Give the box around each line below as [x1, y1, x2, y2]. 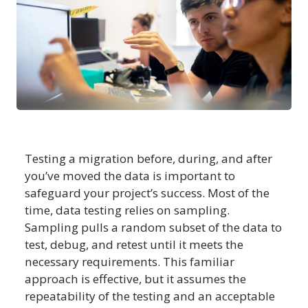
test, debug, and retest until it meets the [25, 236, 243, 252]
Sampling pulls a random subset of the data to [25, 219, 282, 235]
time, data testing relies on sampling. [25, 201, 230, 218]
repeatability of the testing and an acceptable [25, 287, 275, 304]
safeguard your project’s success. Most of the [25, 184, 269, 201]
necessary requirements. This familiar [25, 253, 234, 269]
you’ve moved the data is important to [25, 167, 235, 184]
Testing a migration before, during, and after [25, 150, 272, 166]
